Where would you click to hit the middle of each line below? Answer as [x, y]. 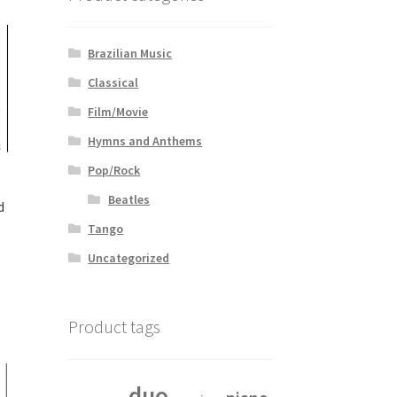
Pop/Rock [114, 170]
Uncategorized [129, 257]
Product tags [114, 326]
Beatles [128, 199]
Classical [113, 82]
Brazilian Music [130, 53]
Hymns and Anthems [145, 140]
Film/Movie [118, 111]
